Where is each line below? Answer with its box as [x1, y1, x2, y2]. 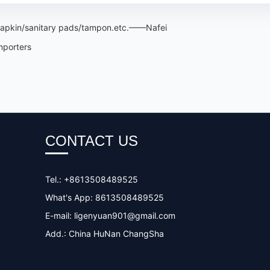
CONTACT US [45, 133, 138, 149]
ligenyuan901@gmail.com [74, 210, 175, 221]
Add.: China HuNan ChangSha [45, 228, 164, 239]
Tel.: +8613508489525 [45, 174, 138, 184]
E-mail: [45, 210, 74, 221]
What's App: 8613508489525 [45, 192, 164, 202]
